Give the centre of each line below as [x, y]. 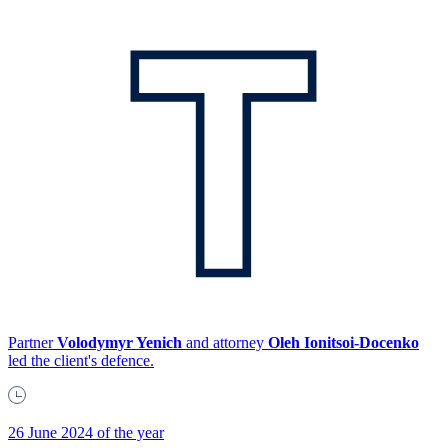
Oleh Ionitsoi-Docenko [343, 343]
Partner [32, 343]
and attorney [225, 343]
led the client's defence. [81, 361]
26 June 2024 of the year [86, 433]
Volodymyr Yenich [119, 343]
